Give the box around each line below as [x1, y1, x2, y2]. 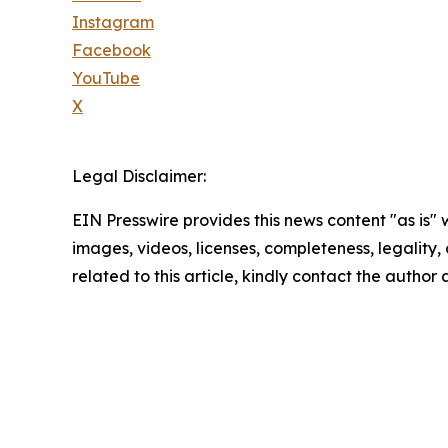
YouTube [72, 68, 140, 89]
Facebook [72, 40, 151, 61]
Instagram [72, 12, 154, 33]
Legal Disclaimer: [72, 166, 206, 187]
